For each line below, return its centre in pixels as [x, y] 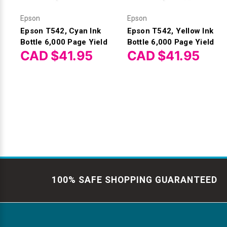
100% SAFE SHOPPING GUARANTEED [135, 180]
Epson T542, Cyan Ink [61, 31]
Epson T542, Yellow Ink [170, 31]
